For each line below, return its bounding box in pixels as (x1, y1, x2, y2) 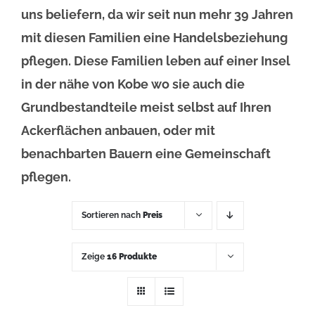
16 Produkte (106, 251, 157, 262)
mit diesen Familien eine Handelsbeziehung (21, 30, 288, 45)
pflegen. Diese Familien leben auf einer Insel (21, 53, 290, 68)
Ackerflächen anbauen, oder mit (21, 122, 215, 138)
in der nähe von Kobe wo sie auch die (21, 76, 245, 91)
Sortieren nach (81, 210, 143, 220)
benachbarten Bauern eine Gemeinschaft (21, 146, 271, 161)
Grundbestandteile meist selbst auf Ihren (21, 99, 271, 115)
